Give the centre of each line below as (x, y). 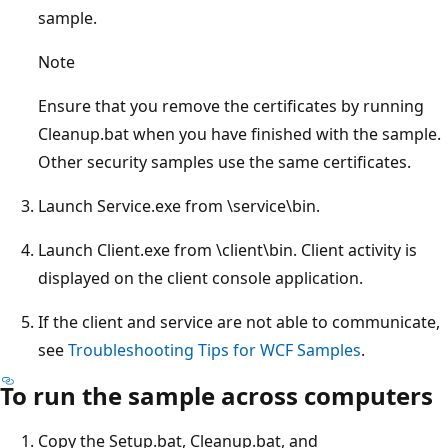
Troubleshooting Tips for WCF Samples (214, 349)
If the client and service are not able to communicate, (239, 321)
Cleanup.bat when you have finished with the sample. (239, 133)
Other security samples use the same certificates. (224, 161)
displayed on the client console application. (200, 277)
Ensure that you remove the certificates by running (231, 105)
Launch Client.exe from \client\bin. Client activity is (227, 249)
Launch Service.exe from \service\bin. (179, 205)
